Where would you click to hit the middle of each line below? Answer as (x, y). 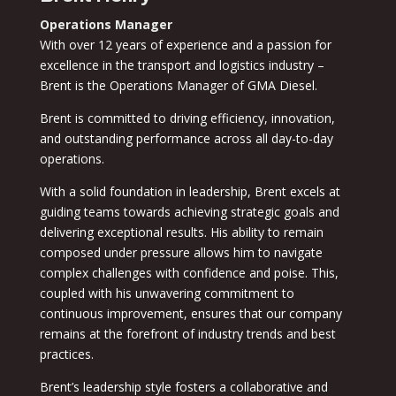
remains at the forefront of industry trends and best (187, 334)
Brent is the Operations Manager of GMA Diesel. (178, 86)
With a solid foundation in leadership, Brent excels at (190, 192)
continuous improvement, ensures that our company (190, 314)
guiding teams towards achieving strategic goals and (189, 212)
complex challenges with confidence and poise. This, (189, 273)
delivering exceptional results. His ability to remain (181, 232)
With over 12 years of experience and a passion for (185, 45)
